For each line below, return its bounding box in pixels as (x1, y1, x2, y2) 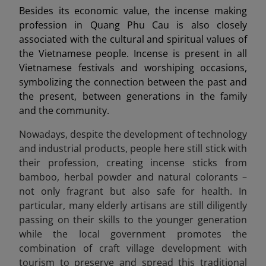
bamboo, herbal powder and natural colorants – (19, 170, 247, 184)
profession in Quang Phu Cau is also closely (19, 18, 247, 32)
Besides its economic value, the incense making (19, 4, 247, 18)
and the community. (19, 104, 109, 118)
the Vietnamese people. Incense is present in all (19, 47, 247, 61)
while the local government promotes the (19, 227, 247, 241)
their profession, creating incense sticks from (19, 156, 247, 170)
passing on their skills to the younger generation (19, 213, 247, 227)
